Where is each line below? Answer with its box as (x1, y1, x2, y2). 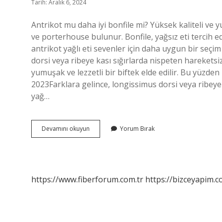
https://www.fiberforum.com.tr (31, 174, 143, 185)
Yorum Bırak (120, 124, 155, 133)
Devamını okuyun (42, 124, 90, 133)
